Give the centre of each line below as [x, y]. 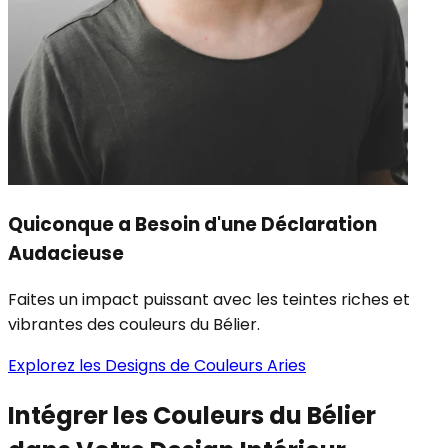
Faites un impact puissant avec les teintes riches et [209, 300]
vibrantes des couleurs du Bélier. [134, 325]
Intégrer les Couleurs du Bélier [192, 415]
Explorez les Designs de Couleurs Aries [157, 366]
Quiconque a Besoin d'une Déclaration [192, 225]
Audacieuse [66, 254]
